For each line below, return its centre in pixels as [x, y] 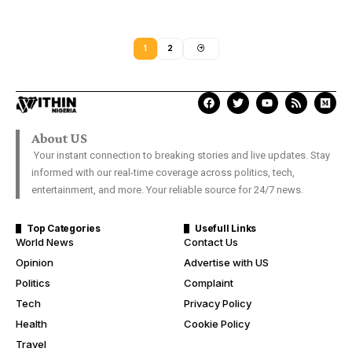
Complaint [209, 282]
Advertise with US [226, 262]
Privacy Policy [218, 303]
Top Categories [64, 228]
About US [59, 138]
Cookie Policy [217, 323]
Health [31, 323]
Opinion [35, 262]
